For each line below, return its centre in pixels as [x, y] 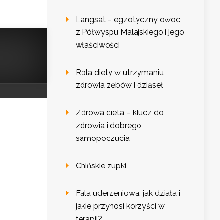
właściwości [98, 45]
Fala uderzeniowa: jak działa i [128, 193]
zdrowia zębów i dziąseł [119, 85]
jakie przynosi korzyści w [120, 206]
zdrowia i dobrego [109, 126]
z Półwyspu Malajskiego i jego [130, 32]
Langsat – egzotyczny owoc [128, 20]
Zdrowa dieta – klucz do [120, 113]
